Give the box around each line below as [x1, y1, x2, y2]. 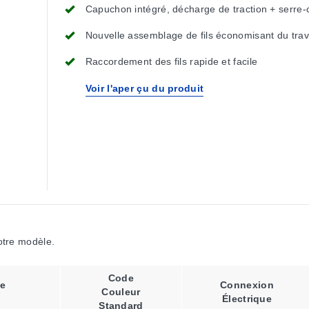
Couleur [101, 286, 141, 297]
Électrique [222, 293, 272, 304]
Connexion [220, 279, 274, 290]
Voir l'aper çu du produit [85, 83, 204, 94]
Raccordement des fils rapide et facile [85, 56, 258, 67]
